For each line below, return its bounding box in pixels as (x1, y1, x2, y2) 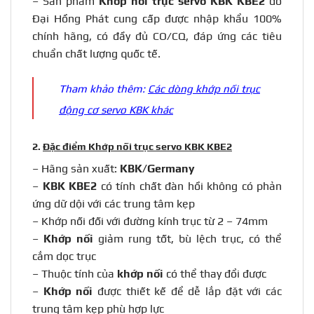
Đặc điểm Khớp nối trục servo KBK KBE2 (43, 140, 232, 152)
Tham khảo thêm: (59, 82, 148, 95)
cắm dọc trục (32, 250, 96, 264)
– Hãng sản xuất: (32, 162, 120, 176)
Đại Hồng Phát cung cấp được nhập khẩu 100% (32, 11, 282, 25)
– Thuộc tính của (32, 267, 117, 281)
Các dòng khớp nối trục (148, 82, 260, 95)
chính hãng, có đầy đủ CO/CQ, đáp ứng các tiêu (32, 29, 282, 43)
